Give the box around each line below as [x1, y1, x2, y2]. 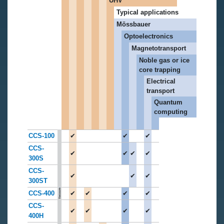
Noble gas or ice [139, 56, 189, 64]
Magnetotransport [131, 44, 186, 52]
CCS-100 [28, 131, 54, 139]
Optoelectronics [124, 32, 173, 40]
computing [154, 107, 187, 115]
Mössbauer [116, 20, 150, 28]
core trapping [139, 65, 180, 73]
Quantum [154, 98, 182, 106]
